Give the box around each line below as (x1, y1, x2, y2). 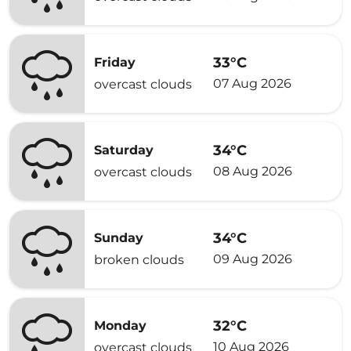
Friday (94, 55, 136, 70)
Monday (94, 318, 147, 333)
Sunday (94, 230, 143, 245)
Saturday (94, 143, 154, 157)
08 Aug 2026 (213, 163, 292, 179)
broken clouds (94, 252, 184, 267)
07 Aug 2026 (213, 75, 291, 91)
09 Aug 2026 (213, 251, 292, 266)
